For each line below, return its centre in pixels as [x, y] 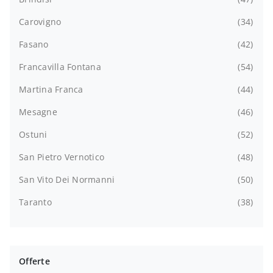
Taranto [35, 202]
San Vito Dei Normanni [67, 179]
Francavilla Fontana [60, 66]
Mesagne [38, 112]
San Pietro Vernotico [62, 157]
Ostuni [33, 134]
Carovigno [40, 21]
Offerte [34, 261]
